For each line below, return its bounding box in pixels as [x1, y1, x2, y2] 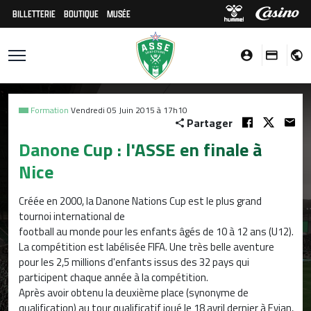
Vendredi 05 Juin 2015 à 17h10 [71, 103, 187, 117]
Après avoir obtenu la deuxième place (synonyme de [19, 285, 249, 301]
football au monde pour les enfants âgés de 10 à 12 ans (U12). [19, 224, 294, 239]
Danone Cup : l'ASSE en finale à [19, 136, 262, 163]
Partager [184, 115, 235, 131]
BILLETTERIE [12, 7, 56, 20]
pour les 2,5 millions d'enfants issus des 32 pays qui [19, 254, 249, 270]
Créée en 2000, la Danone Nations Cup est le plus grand [19, 193, 262, 209]
